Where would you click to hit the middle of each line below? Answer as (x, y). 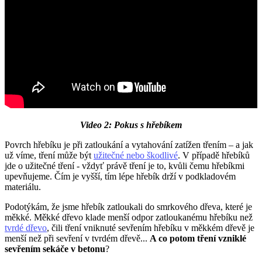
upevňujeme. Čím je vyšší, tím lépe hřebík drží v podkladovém (120, 177)
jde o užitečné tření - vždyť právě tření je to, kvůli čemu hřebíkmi (125, 166)
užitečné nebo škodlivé (136, 156)
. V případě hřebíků (214, 156)
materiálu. (23, 187)
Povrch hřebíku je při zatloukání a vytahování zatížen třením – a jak (129, 145)
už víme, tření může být (49, 156)
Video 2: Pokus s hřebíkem (131, 125)
